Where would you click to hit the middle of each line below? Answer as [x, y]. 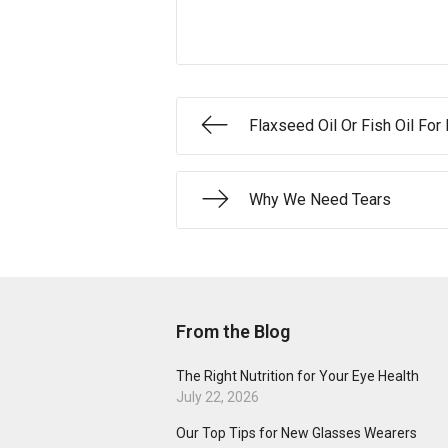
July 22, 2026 [217, 397]
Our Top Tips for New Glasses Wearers [296, 433]
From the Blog [233, 332]
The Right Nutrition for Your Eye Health [297, 376]
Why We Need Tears [320, 200]
